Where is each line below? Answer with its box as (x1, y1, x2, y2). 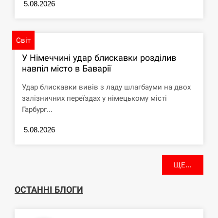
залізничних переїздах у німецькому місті (22, 94, 167, 103)
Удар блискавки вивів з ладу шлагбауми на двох (22, 83, 191, 91)
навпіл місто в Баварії (22, 63, 111, 74)
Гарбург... (22, 105, 53, 114)
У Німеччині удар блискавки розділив (22, 53, 176, 63)
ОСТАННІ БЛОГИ (15, 184, 83, 195)
